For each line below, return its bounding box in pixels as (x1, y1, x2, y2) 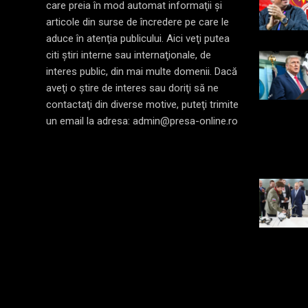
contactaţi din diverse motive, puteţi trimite (46, 98, 239, 111)
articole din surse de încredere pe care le (46, 15, 229, 28)
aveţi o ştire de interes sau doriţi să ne (46, 81, 219, 94)
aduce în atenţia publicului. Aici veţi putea (46, 32, 230, 45)
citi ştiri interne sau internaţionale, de (46, 48, 211, 61)
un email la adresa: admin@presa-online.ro (46, 114, 238, 127)
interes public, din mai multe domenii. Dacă (46, 65, 237, 78)
